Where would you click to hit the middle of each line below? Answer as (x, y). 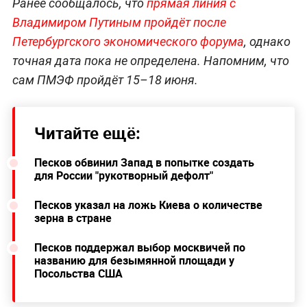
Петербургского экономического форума (128, 41)
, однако (267, 41)
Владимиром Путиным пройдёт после (119, 22)
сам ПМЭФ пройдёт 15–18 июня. (105, 79)
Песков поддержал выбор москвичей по (139, 247)
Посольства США (78, 273)
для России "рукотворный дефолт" (123, 175)
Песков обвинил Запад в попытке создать (144, 162)
